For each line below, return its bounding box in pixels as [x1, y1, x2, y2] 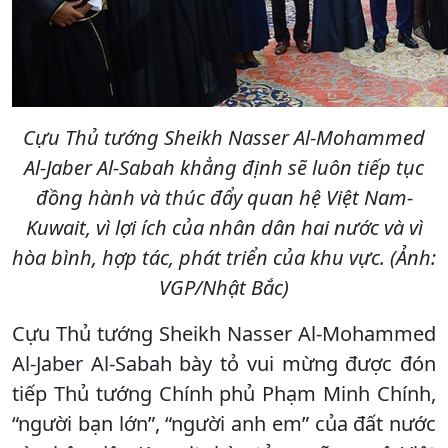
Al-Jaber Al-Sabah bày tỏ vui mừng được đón [12, 349, 436, 377]
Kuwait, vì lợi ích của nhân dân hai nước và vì [25, 213, 423, 241]
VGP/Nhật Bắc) [159, 273, 289, 301]
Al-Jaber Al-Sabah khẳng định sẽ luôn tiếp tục [24, 153, 424, 181]
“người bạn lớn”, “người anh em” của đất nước [12, 409, 436, 437]
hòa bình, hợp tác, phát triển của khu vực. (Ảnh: [12, 243, 436, 271]
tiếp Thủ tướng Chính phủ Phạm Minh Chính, [12, 379, 436, 407]
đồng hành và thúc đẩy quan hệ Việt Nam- [35, 183, 413, 211]
